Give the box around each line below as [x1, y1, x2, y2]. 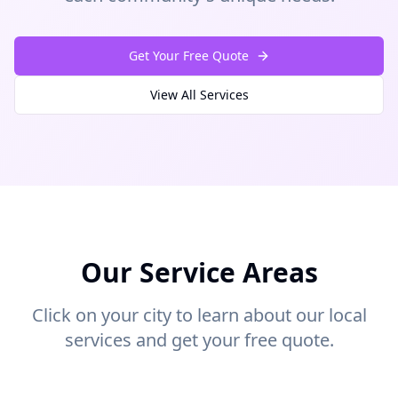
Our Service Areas [80, 254, 318, 291]
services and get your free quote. [64, 328, 334, 352]
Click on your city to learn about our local [31, 303, 367, 327]
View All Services [149, 86, 249, 103]
